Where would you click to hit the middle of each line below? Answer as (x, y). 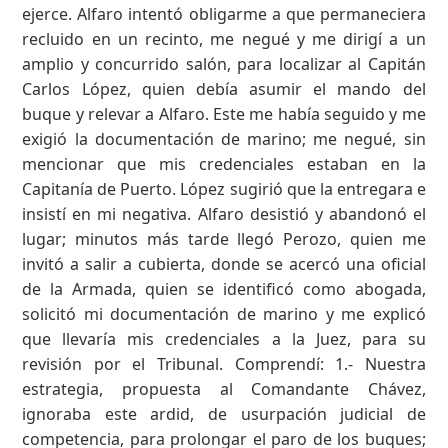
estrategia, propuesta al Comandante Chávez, (224, 388)
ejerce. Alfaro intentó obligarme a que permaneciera (224, 13)
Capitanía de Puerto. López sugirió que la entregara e (224, 188)
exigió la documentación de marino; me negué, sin (224, 138)
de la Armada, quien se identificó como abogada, (224, 288)
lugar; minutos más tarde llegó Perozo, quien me (224, 238)
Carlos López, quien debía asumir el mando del (224, 88)
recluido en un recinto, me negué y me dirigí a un (224, 38)
